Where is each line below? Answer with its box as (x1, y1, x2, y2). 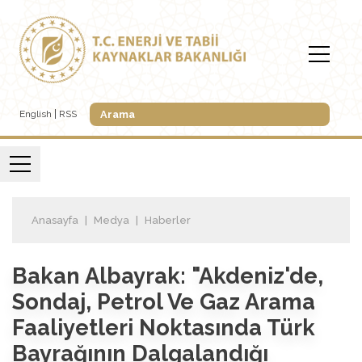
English (19, 108, 52, 120)
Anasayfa (32, 213, 78, 226)
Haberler (145, 213, 191, 226)
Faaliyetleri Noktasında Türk (12, 314, 315, 340)
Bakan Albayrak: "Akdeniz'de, (12, 262, 323, 288)
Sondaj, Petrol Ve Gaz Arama (12, 288, 315, 314)
